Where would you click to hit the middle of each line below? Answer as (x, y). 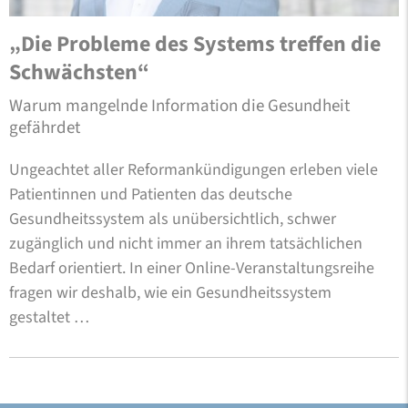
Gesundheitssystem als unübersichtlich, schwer (173, 219)
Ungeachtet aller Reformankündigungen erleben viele (194, 169)
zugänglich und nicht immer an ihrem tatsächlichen (186, 243)
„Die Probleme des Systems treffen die (195, 44)
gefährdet (45, 127)
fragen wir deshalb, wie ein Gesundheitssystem (170, 292)
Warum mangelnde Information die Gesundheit (179, 106)
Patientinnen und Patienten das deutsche (151, 194)
